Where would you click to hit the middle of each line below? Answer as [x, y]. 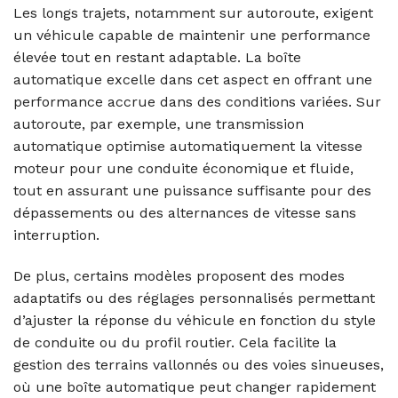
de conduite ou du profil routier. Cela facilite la [175, 343]
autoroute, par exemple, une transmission [159, 124]
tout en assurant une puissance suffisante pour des [192, 191]
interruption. [56, 235]
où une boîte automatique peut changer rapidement [195, 387]
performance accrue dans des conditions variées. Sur [197, 102]
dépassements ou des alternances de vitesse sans [185, 213]
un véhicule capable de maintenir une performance [192, 36]
